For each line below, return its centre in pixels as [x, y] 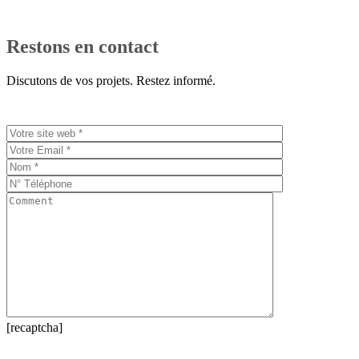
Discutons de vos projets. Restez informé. [111, 80]
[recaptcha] [34, 327]
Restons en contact [83, 46]
